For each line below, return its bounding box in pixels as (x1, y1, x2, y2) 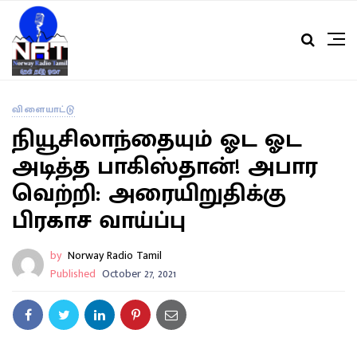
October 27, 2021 (102, 265, 176, 284)
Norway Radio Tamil (68, 246, 162, 265)
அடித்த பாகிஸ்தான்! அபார (12, 147, 317, 187)
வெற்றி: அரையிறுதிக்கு (12, 174, 286, 214)
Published (50, 265, 96, 284)
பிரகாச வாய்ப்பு (12, 201, 186, 241)
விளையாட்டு (12, 101, 75, 118)
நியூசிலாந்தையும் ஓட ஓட (12, 120, 302, 160)
